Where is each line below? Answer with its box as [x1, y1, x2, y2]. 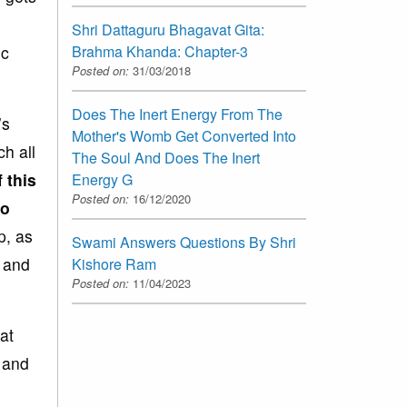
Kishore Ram [72, 253, 156, 274]
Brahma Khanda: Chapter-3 [72, 40, 248, 62]
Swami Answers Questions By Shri [72, 231, 296, 253]
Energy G [72, 168, 133, 190]
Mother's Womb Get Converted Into [72, 124, 296, 146]
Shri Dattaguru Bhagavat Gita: [72, 18, 264, 40]
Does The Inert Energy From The [72, 103, 283, 124]
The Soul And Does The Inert [72, 146, 260, 168]
